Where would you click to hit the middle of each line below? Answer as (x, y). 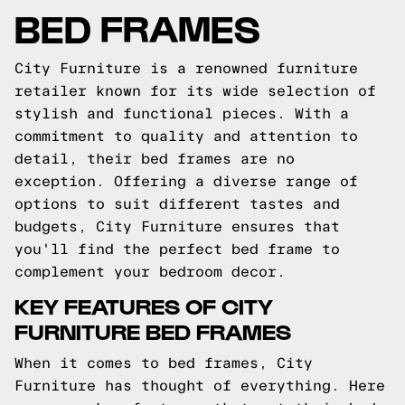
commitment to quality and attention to (186, 136)
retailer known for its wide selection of (195, 91)
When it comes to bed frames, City (164, 363)
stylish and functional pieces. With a (182, 113)
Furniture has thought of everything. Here (200, 386)
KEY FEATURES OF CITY (144, 305)
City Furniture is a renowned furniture (186, 68)
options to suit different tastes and (177, 204)
